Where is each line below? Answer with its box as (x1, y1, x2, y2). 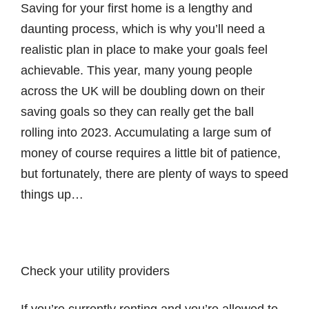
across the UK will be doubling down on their (21, 84, 265, 98)
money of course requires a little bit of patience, (21, 146, 281, 160)
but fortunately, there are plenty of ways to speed (21, 167, 288, 181)
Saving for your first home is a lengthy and (21, 1, 252, 15)
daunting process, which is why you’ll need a (21, 22, 265, 36)
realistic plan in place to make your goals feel (21, 43, 268, 57)
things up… (21, 188, 83, 201)
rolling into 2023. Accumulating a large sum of (21, 126, 271, 139)
